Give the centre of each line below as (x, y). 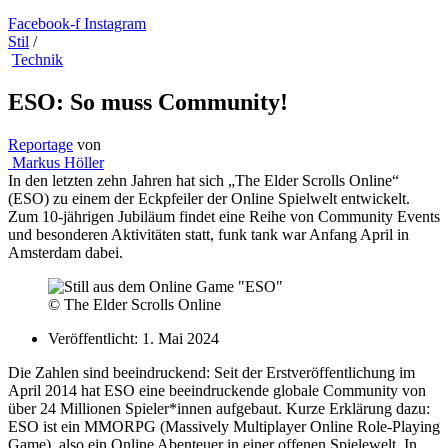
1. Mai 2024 (180, 338)
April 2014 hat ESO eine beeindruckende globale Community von (217, 390)
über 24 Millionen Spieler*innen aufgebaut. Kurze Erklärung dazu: (219, 408)
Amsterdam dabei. (65, 252)
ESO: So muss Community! (148, 101)
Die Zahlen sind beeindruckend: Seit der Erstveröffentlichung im (211, 372)
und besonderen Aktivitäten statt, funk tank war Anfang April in (208, 234)
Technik (37, 59)
